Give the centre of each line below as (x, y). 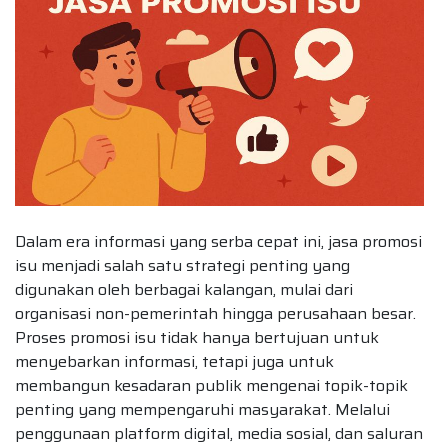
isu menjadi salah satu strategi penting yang (182, 265)
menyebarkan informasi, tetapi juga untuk (174, 361)
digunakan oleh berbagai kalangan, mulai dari (184, 289)
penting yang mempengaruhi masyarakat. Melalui (202, 409)
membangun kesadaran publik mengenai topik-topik (211, 385)
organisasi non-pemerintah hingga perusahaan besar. (215, 313)
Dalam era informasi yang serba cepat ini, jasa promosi (218, 241)
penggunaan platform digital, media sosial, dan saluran (219, 433)
